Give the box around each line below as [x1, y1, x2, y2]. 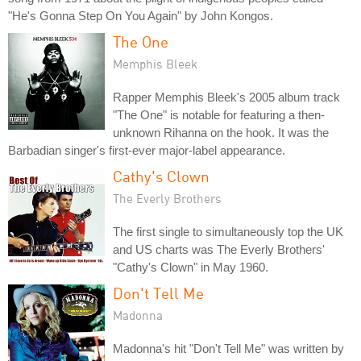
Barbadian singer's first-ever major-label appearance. [8, 143, 285, 157]
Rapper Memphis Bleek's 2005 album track [113, 90, 340, 104]
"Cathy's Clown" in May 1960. [113, 260, 268, 274]
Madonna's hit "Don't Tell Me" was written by [113, 342, 344, 355]
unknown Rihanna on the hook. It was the [113, 126, 329, 139]
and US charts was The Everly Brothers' [113, 243, 325, 256]
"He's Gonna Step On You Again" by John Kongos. [8, 9, 273, 23]
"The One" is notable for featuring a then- [113, 108, 325, 122]
